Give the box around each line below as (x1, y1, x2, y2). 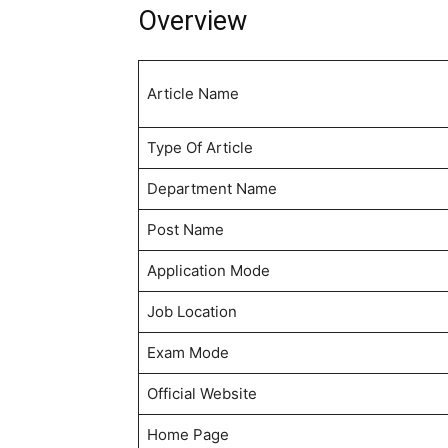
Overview (138, 5, 247, 38)
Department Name (146, 179, 277, 199)
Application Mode (146, 261, 270, 281)
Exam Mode (146, 343, 229, 363)
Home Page (146, 425, 229, 445)
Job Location (146, 302, 237, 322)
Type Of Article (146, 138, 253, 158)
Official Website (146, 384, 257, 404)
